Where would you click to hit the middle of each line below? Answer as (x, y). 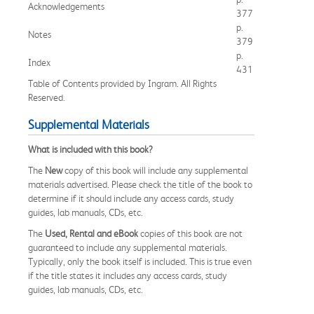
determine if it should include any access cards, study (131, 198)
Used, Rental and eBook (91, 233)
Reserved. (47, 97)
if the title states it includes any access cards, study (128, 275)
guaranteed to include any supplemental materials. (128, 247)
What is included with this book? (90, 149)
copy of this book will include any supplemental (155, 170)
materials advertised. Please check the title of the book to (140, 184)
